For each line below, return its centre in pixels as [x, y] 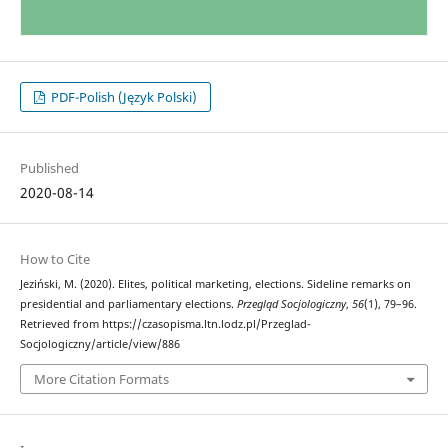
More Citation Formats [101, 379]
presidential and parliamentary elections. [128, 303]
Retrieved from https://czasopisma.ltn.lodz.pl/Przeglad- [165, 323]
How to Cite [54, 258]
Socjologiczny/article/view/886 [99, 343]
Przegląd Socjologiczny [291, 303]
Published [49, 167]
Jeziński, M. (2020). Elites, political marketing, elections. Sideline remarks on [215, 283]
